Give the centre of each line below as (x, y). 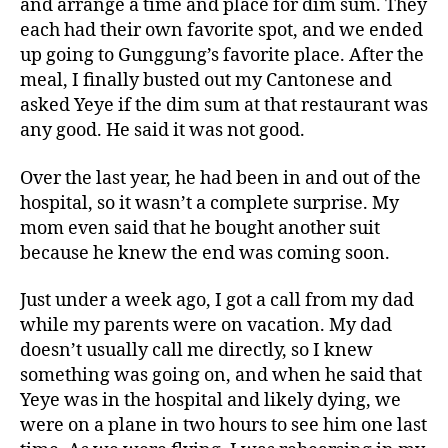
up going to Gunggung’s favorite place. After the (222, 55)
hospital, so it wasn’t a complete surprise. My (209, 203)
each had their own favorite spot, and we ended (221, 30)
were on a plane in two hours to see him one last (223, 425)
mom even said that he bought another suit (200, 228)
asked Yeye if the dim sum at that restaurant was (224, 105)
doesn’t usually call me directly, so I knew (196, 350)
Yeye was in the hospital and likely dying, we (210, 400)
